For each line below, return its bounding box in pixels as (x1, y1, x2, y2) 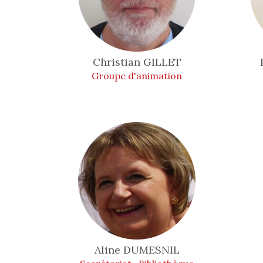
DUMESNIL (123, 243, 180, 257)
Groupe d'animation (92, 70, 183, 82)
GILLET (143, 55, 181, 69)
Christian (92, 55, 143, 69)
